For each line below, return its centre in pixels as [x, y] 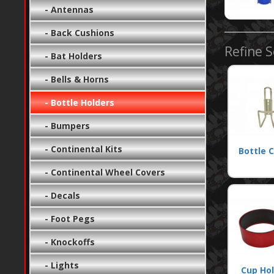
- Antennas [66, 9]
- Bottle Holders [76, 102]
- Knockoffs [66, 242]
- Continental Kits [80, 149]
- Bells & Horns [73, 79]
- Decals [59, 195]
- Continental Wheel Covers [102, 172]
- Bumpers [64, 125]
